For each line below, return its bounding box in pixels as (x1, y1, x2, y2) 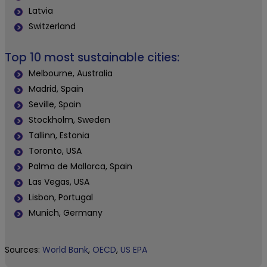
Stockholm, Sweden (29, 114, 110, 126)
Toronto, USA (29, 145, 82, 157)
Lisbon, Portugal (29, 191, 93, 204)
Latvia (29, 5, 53, 17)
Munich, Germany (29, 207, 103, 219)
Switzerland (29, 20, 76, 33)
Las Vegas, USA (29, 176, 89, 188)
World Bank (42, 244, 88, 256)
